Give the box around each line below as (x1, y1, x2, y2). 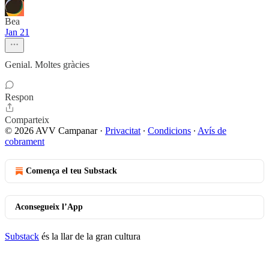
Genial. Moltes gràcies (5, 59, 89, 70)
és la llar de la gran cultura (39, 231, 141, 241)
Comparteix (5, 115, 49, 125)
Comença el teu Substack (26, 166, 117, 175)
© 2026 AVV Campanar (5, 125, 97, 136)
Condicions (148, 125, 191, 136)
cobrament (5, 136, 44, 147)
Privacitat (105, 125, 141, 136)
